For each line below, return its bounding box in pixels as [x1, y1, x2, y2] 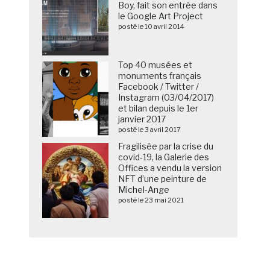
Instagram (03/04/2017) [118, 92, 215, 103]
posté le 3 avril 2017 [118, 125, 181, 134]
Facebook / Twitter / [118, 81, 199, 92]
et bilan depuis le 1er [118, 103, 199, 114]
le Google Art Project [118, 11, 204, 22]
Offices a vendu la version [118, 163, 222, 174]
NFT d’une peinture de [118, 174, 207, 184]
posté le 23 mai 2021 [118, 196, 184, 205]
